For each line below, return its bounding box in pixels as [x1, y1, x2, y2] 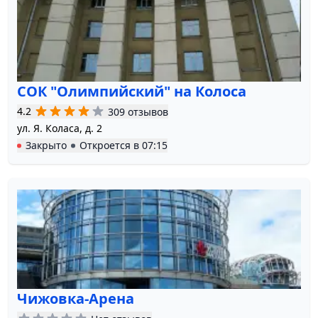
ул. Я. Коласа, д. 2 [17, 121, 102, 136]
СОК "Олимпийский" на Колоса [17, 82, 246, 102]
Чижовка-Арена [17, 289, 134, 309]
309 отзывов [108, 104, 168, 119]
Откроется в [79, 138, 142, 153]
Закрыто [26, 138, 67, 153]
